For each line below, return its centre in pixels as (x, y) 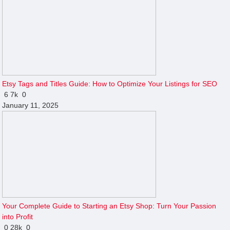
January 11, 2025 (31, 105)
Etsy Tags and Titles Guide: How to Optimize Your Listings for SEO (110, 83)
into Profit (18, 216)
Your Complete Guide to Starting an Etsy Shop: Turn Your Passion (109, 206)
